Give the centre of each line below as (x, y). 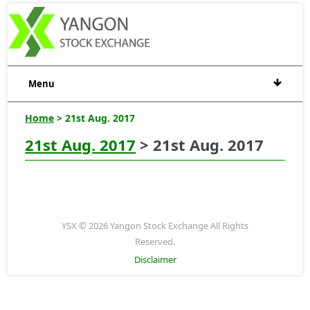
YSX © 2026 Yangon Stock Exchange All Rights (155, 225)
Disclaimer (155, 259)
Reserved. (155, 241)
